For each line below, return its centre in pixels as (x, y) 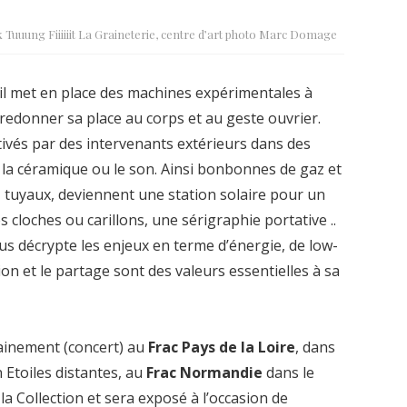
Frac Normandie (204, 373)
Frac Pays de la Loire (222, 347)
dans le (288, 373)
